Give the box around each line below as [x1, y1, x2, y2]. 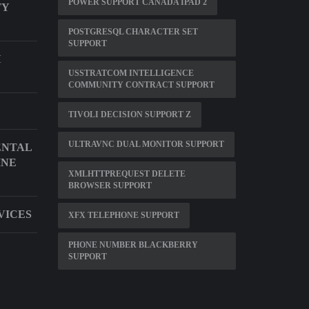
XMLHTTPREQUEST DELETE [68, 169, 186, 179]
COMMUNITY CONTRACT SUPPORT [68, 80, 215, 90]
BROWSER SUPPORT [68, 181, 152, 190]
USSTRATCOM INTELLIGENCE [68, 68, 194, 78]
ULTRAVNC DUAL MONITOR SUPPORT [68, 139, 224, 149]
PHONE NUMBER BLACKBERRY [68, 240, 198, 250]
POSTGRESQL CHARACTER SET [68, 27, 198, 37]
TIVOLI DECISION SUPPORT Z [68, 110, 191, 119]
